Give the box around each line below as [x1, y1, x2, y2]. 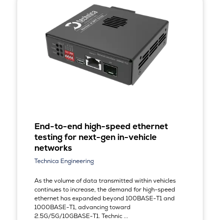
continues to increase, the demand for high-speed [34, 185, 175, 193]
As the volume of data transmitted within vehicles [34, 176, 176, 185]
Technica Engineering [34, 157, 94, 165]
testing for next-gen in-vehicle [34, 131, 157, 142]
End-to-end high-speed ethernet [34, 120, 168, 132]
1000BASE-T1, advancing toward [34, 203, 131, 211]
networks [34, 142, 72, 153]
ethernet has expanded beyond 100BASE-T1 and [34, 194, 175, 202]
